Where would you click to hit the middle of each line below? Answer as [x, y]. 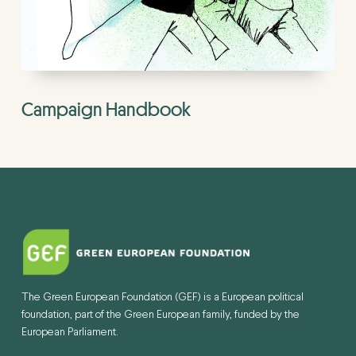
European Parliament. [70, 333]
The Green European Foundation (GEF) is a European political [163, 298]
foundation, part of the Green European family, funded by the [161, 315]
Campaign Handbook [106, 110]
